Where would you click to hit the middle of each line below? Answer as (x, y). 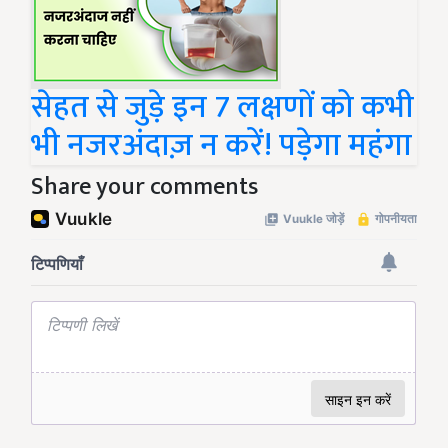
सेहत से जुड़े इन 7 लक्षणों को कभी (222, 108)
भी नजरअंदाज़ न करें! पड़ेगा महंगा (221, 146)
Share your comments (144, 187)
